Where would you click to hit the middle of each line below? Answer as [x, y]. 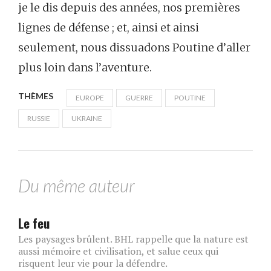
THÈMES [36, 96]
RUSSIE [39, 119]
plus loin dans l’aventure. [85, 68]
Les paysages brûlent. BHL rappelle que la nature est [133, 239]
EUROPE [90, 98]
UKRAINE [87, 119]
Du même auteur [77, 186]
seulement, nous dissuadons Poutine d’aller [134, 48]
